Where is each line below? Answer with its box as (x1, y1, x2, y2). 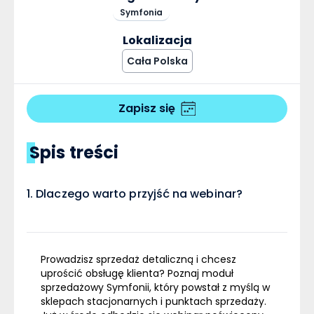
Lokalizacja (122, 32, 192, 48)
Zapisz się (118, 100, 175, 116)
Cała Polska (126, 53, 188, 68)
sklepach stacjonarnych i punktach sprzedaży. (41, 294, 266, 308)
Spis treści (29, 140, 119, 164)
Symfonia (120, 6, 163, 18)
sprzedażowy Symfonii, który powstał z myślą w (41, 280, 270, 294)
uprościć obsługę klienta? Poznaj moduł (41, 266, 233, 280)
